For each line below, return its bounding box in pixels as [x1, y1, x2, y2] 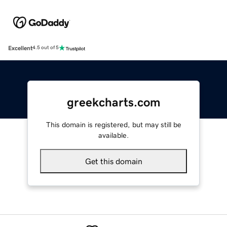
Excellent [8, 45, 32, 51]
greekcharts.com [66, 96, 161, 108]
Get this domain [85, 157, 142, 165]
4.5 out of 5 [32, 45, 59, 51]
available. [98, 131, 129, 139]
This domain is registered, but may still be [46, 121, 181, 128]
